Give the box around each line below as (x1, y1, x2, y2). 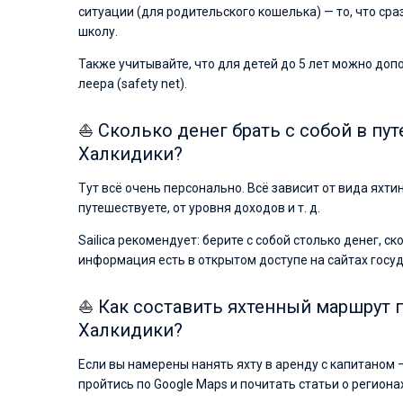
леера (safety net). (78, 76, 187, 91)
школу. (78, 24, 118, 39)
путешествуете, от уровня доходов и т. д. (78, 201, 320, 215)
